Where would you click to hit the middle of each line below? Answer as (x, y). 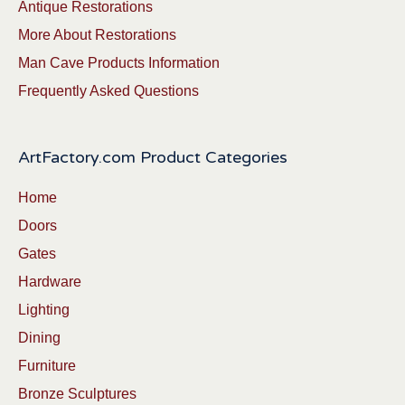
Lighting (44, 310)
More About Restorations (97, 35)
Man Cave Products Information (119, 63)
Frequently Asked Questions (108, 91)
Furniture (47, 366)
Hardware (50, 282)
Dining (39, 338)
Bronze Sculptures (77, 394)
